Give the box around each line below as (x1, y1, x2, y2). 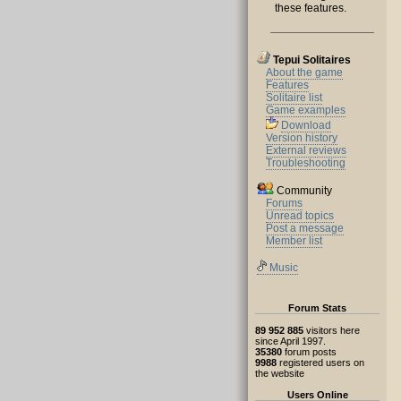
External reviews (266, 144, 346, 157)
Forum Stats (288, 303, 346, 313)
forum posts (282, 346, 337, 357)
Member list (266, 235, 322, 247)
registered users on (277, 357, 364, 368)
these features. (275, 2, 346, 14)
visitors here (303, 325, 360, 336)
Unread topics (266, 209, 334, 222)
